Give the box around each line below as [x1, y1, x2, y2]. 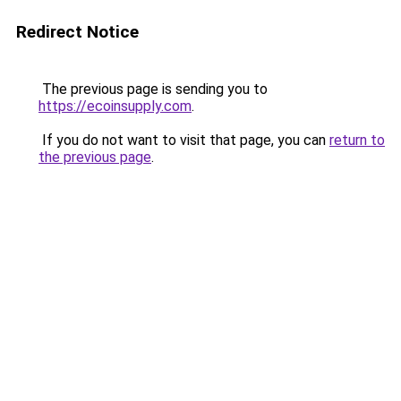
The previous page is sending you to [38, 81, 268, 98]
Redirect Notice [16, 21, 139, 42]
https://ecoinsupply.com [38, 98, 192, 115]
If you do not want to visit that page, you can [38, 132, 329, 149]
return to [329, 132, 385, 149]
